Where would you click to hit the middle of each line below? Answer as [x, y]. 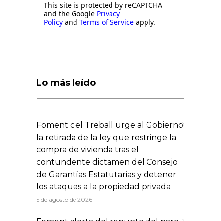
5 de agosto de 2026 [64, 199]
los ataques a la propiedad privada [104, 186]
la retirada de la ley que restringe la [106, 137]
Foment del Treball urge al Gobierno [110, 125]
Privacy [108, 13]
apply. [145, 22]
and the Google [70, 13]
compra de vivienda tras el [88, 149]
